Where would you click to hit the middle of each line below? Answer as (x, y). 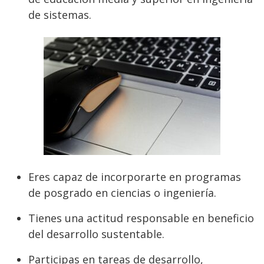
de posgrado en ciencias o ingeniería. (122, 193)
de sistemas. (60, 15)
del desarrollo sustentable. (96, 234)
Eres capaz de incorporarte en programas (135, 177)
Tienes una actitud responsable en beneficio (141, 218)
